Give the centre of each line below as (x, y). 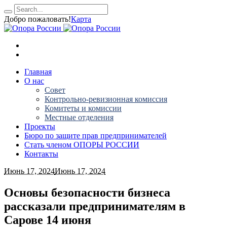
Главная (38, 72)
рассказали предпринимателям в (95, 206)
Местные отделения (79, 117)
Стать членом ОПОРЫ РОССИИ (82, 145)
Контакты (41, 154)
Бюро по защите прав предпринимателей (96, 136)
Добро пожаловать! (37, 19)
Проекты (40, 126)
